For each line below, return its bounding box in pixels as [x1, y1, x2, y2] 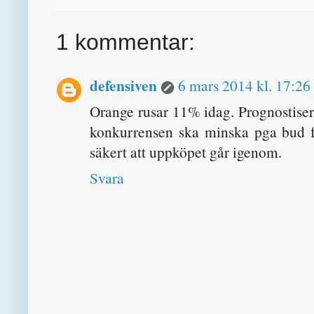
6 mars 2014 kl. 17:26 [178, 75, 310, 96]
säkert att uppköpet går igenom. [90, 142, 282, 163]
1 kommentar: [56, 29, 195, 55]
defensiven [90, 74, 157, 97]
